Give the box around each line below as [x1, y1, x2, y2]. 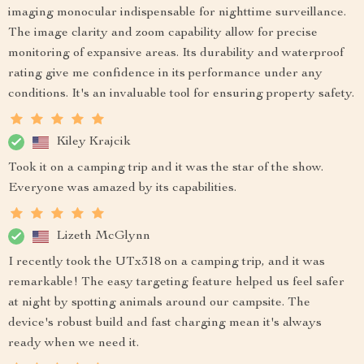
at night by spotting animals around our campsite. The [8, 297, 310, 310]
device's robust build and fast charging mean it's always [8, 317, 322, 331]
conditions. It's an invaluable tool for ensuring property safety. [8, 88, 354, 102]
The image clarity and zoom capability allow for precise [8, 27, 318, 41]
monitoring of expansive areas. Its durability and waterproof [8, 47, 344, 61]
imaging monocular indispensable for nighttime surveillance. [8, 6, 346, 20]
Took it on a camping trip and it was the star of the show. [8, 162, 323, 175]
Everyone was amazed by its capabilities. [8, 182, 236, 196]
